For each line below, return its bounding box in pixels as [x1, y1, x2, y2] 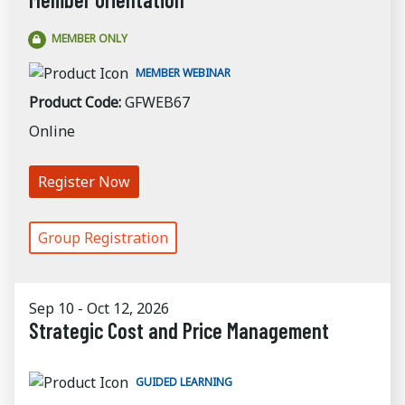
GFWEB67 [125, 92, 190, 112]
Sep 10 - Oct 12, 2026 [29, 298, 169, 318]
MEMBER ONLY [52, 31, 127, 46]
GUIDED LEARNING [136, 374, 232, 390]
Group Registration [38, 228, 168, 248]
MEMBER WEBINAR [136, 65, 231, 80]
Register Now [38, 172, 130, 192]
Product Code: [29, 92, 121, 112]
